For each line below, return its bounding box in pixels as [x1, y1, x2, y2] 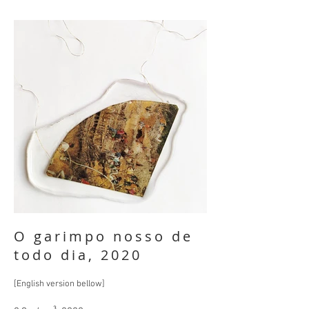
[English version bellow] [14, 278, 105, 290]
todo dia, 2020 [14, 245, 142, 264]
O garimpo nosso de [14, 226, 193, 246]
